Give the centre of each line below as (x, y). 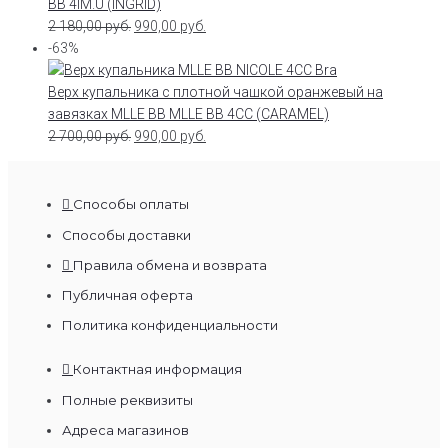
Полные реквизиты (127, 399)
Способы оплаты (131, 203)
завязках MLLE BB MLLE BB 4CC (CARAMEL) (188, 113)
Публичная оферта (127, 294)
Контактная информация (157, 368)
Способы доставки (126, 234)
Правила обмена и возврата (170, 264)
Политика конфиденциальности (170, 324)
